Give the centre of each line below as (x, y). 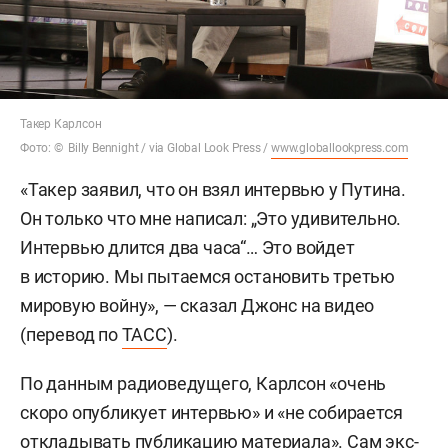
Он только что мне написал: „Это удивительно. (211, 218)
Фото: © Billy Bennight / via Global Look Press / (146, 148)
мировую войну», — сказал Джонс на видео (197, 305)
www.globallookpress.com (340, 148)
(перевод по (71, 334)
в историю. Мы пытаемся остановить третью (207, 276)
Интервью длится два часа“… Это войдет (187, 247)
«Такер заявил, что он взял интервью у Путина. (213, 189)
